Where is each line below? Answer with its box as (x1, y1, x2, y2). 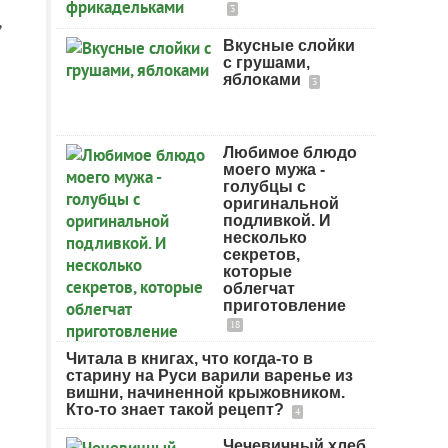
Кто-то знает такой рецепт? (66, 401, 288, 418)
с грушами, (223, 54, 310, 71)
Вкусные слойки (223, 37, 355, 54)
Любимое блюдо (223, 144, 357, 161)
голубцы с (223, 178, 306, 195)
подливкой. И (223, 212, 331, 229)
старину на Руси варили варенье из (66, 367, 353, 384)
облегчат (223, 280, 295, 297)
